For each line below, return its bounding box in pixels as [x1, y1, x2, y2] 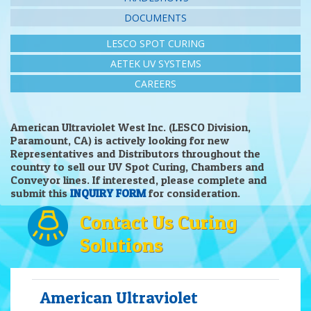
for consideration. [146, 186, 240, 200]
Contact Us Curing [80, 210, 237, 234]
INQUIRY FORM [70, 186, 146, 200]
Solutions [80, 233, 163, 257]
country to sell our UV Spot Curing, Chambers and [10, 160, 264, 174]
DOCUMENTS [124, 11, 187, 24]
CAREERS [135, 77, 176, 90]
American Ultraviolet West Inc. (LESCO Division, [10, 120, 251, 134]
